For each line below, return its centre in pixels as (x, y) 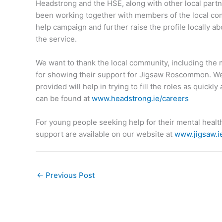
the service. (56, 39)
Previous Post (69, 175)
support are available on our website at (105, 134)
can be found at (64, 98)
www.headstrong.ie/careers (140, 98)
